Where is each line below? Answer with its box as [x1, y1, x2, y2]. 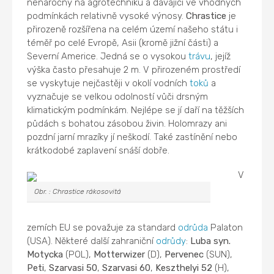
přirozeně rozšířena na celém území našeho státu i [27, 24, 239, 35]
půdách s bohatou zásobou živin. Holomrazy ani [27, 118, 228, 129]
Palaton [208, 221, 243, 233]
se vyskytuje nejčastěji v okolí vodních [27, 78, 190, 89]
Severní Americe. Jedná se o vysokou [27, 51, 189, 62]
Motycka [27, 248, 64, 260]
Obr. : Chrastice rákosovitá [34, 187, 122, 196]
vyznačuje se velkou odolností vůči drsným [27, 91, 209, 102]
